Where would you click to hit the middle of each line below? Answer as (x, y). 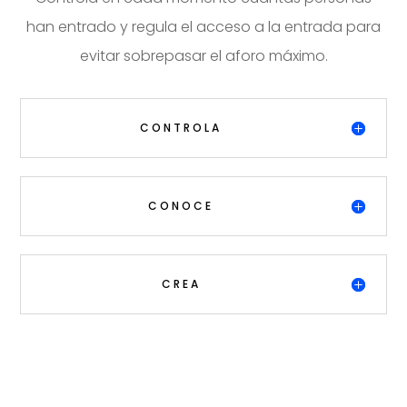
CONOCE (181, 205)
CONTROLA (181, 127)
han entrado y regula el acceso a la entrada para (203, 26)
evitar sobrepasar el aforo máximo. (203, 55)
